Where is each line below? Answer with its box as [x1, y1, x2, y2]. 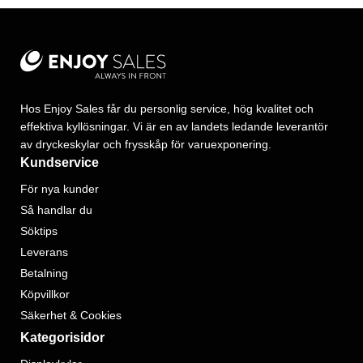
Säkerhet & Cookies [20, 308, 122, 322]
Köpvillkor [20, 287, 70, 301]
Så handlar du [20, 203, 92, 216]
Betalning [20, 266, 68, 280]
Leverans [20, 245, 68, 258]
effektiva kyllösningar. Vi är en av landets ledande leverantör [20, 119, 328, 133]
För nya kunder [20, 181, 99, 195]
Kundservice [20, 155, 99, 169]
